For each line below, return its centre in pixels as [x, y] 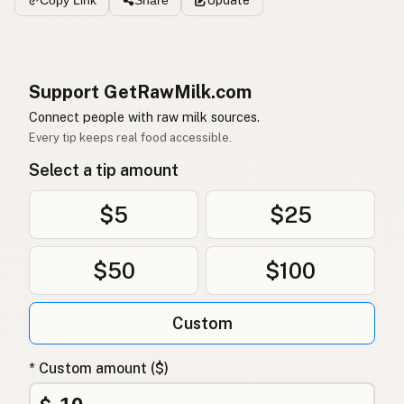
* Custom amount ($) [99, 369]
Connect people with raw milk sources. [144, 116]
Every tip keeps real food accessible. [130, 138]
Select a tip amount [104, 170]
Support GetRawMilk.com [140, 92]
